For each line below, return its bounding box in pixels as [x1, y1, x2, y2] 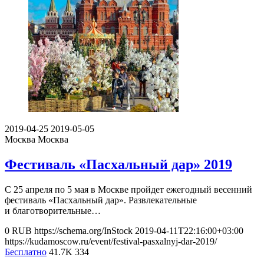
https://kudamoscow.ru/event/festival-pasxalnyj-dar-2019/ [5, 236, 217, 246]
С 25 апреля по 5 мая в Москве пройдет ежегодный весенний [5, 184, 252, 194]
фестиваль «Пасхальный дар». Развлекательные [5, 194, 197, 205]
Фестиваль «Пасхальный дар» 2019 [5, 156, 232, 172]
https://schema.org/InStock [34, 225, 133, 236]
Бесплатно [5, 246, 47, 257]
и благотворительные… [5, 205, 101, 216]
